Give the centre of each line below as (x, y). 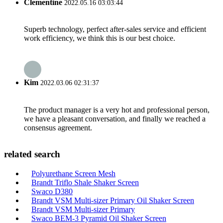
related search (32, 154)
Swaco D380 (52, 191)
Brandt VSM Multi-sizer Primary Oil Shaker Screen (113, 200)
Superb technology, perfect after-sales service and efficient (115, 29)
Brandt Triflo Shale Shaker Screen (85, 182)
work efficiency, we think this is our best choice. (100, 38)
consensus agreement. (58, 127)
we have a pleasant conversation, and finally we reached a (115, 118)
